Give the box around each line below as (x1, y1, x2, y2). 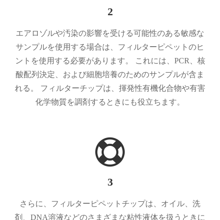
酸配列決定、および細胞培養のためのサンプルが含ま (16, 70, 204, 79)
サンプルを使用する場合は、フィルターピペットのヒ (16, 42, 204, 51)
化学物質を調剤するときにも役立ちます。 (35, 97, 185, 106)
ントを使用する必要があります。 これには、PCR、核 (15, 56, 205, 65)
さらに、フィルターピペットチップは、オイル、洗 (20, 199, 200, 208)
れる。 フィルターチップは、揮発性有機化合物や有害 (15, 83, 205, 92)
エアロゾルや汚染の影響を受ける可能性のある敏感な (16, 28, 204, 37)
